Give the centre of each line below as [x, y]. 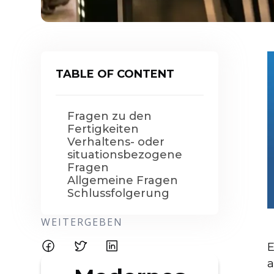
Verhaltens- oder [116, 142]
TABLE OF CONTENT [115, 74]
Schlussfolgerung [119, 193]
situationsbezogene [125, 155]
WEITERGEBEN [82, 222]
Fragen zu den [110, 116]
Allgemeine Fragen [124, 180]
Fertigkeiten [103, 129]
